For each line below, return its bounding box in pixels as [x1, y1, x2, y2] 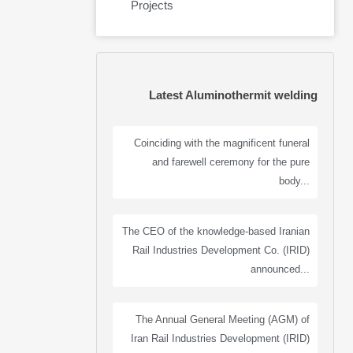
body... [279, 175, 310, 187]
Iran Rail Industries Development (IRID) [131, 333, 310, 344]
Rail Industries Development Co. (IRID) [132, 244, 310, 256]
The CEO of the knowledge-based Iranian [122, 225, 310, 237]
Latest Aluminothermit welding [149, 88, 318, 102]
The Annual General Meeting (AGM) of [136, 314, 310, 325]
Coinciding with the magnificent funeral [134, 137, 310, 149]
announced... [251, 263, 310, 275]
